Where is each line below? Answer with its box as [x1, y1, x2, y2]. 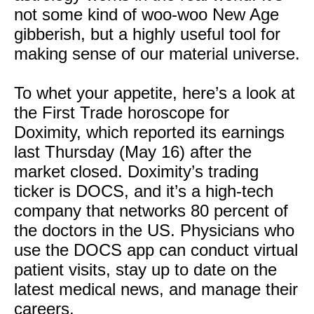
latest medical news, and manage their [14, 280, 298, 299]
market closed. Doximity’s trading [14, 162, 259, 181]
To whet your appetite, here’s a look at [14, 83, 295, 102]
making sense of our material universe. [14, 44, 300, 63]
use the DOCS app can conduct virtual [14, 240, 298, 259]
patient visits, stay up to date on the [14, 260, 277, 279]
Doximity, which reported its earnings [14, 123, 285, 142]
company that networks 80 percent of [14, 201, 288, 220]
